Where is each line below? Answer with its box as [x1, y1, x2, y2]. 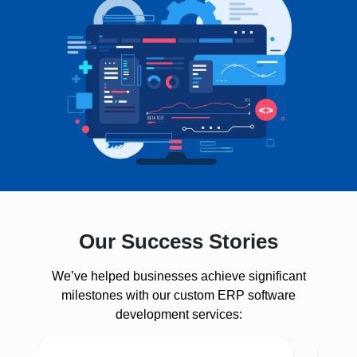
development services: [115, 307, 242, 321]
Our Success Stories [79, 229, 278, 253]
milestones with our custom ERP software [61, 288, 296, 302]
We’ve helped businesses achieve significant [51, 269, 306, 283]
